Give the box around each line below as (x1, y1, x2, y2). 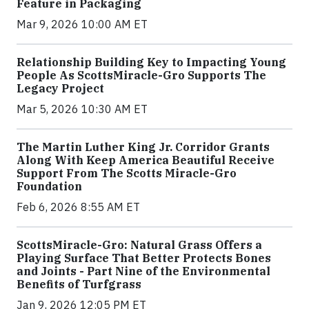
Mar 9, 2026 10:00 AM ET (17, 17, 148, 32)
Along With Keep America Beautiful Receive (17, 153, 275, 168)
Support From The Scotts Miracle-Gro (17, 166, 237, 181)
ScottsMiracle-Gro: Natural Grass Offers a (17, 238, 262, 252)
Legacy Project (17, 81, 104, 96)
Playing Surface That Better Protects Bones (17, 251, 271, 266)
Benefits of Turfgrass (17, 277, 141, 292)
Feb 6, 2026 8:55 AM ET (17, 200, 140, 215)
